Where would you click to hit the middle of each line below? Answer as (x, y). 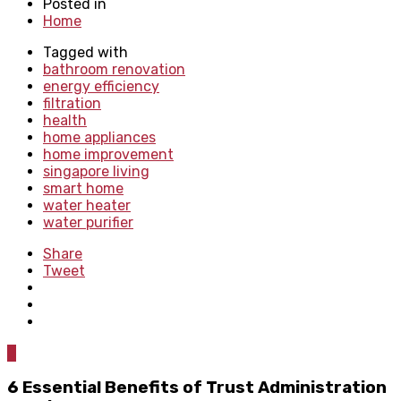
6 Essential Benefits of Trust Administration (197, 388)
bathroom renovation (114, 69)
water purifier (88, 222)
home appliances (99, 137)
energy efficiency (101, 86)
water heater (87, 205)
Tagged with (85, 52)
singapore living (96, 171)
